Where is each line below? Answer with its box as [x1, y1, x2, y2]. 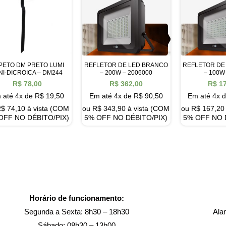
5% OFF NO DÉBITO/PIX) [84, 114, 168, 122]
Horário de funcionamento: [29, 193, 124, 202]
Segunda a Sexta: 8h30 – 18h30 [24, 207, 129, 216]
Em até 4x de [89, 92, 134, 100]
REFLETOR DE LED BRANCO [84, 61, 168, 69]
